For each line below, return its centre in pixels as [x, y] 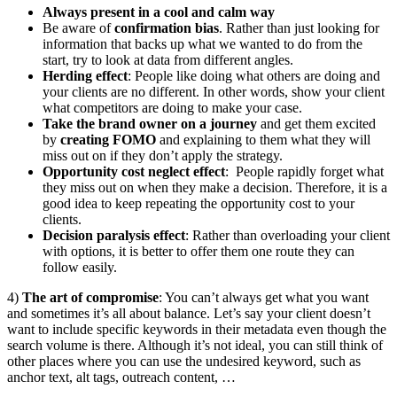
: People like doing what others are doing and [254, 75]
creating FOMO [108, 139]
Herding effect [85, 75]
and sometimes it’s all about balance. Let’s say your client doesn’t [189, 313]
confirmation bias [167, 27]
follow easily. [80, 267]
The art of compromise [90, 297]
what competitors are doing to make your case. [172, 107]
